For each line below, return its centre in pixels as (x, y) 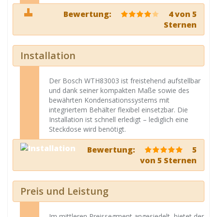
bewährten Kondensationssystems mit (109, 100)
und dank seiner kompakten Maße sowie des (119, 90)
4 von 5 (182, 14)
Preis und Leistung (64, 191)
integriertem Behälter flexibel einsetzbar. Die (118, 110)
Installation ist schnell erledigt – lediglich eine (119, 119)
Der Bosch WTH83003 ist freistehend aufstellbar (125, 81)
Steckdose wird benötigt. (87, 129)
